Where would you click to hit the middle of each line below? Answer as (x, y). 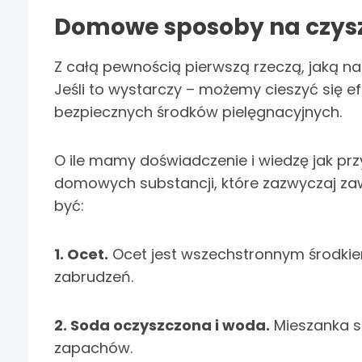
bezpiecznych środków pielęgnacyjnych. (202, 112)
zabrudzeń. (94, 277)
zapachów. (93, 348)
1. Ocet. (81, 255)
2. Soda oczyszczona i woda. (162, 326)
